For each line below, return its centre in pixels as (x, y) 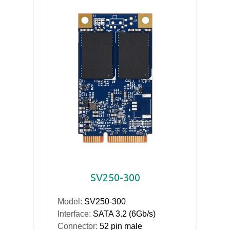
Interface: (75, 214)
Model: (71, 202)
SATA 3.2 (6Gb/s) (124, 214)
